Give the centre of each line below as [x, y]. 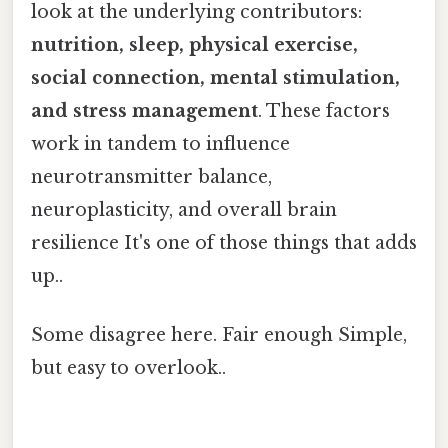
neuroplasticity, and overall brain [184, 210]
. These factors [324, 111]
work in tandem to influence [160, 144]
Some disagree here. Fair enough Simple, [219, 335]
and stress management [144, 111]
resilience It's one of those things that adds [224, 243]
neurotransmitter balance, [151, 177]
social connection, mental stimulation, [215, 78]
